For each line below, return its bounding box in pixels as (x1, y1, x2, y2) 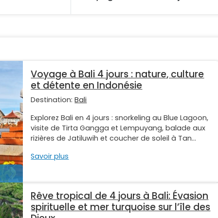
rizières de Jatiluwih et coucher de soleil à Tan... (31, 133, 197, 144)
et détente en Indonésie (31, 79, 143, 92)
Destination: (31, 95, 75, 105)
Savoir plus (31, 151, 69, 162)
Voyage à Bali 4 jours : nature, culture (31, 68, 204, 81)
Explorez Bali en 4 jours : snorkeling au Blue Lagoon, (31, 113, 209, 123)
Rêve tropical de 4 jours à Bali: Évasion (31, 189, 209, 203)
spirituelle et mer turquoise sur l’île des (31, 200, 211, 214)
